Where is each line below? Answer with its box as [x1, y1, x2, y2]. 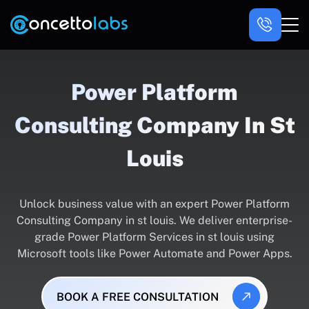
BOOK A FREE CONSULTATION [56, 290, 219, 303]
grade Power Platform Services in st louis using [34, 230, 275, 243]
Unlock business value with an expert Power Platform [19, 197, 290, 210]
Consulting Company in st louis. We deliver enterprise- [17, 214, 292, 227]
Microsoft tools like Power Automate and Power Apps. [17, 247, 292, 260]
